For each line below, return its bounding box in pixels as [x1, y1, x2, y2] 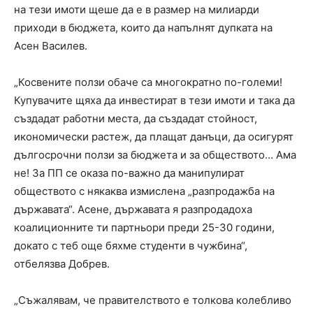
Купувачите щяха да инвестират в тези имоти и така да [14, 94, 295, 108]
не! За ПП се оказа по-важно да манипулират [14, 166, 245, 180]
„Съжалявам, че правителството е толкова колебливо [14, 293, 291, 307]
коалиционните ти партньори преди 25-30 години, [14, 221, 275, 235]
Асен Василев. [14, 39, 87, 53]
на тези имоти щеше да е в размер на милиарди [14, 3, 259, 17]
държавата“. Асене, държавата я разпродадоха [14, 203, 252, 217]
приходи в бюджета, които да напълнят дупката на [14, 21, 272, 35]
